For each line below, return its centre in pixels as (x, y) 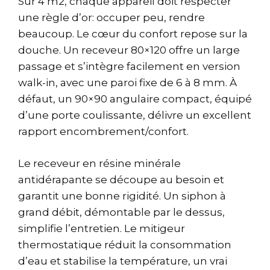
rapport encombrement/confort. (103, 132)
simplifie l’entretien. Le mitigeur (102, 228)
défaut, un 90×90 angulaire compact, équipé (135, 99)
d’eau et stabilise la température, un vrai (123, 261)
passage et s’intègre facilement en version (129, 67)
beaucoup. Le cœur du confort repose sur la (133, 34)
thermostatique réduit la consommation (125, 244)
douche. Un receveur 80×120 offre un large (129, 50)
